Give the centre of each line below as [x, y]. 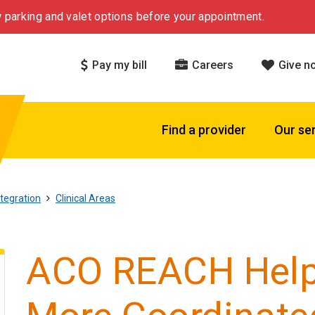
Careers [211, 65]
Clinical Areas [85, 198]
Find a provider [204, 130]
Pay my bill [118, 65]
